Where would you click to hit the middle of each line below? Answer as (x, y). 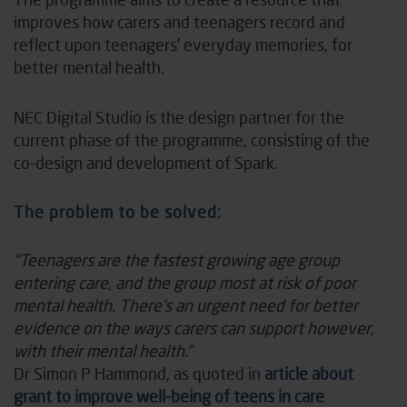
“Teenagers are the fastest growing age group (177, 259)
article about (309, 373)
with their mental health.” (104, 350)
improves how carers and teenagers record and (179, 21)
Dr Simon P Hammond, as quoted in (139, 373)
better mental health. (91, 67)
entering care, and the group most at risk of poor (185, 282)
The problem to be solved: (118, 211)
